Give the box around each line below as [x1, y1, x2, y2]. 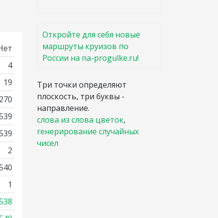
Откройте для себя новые [42, 29, 140, 40]
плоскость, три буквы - [37, 91, 125, 102]
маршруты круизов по [42, 41, 128, 52]
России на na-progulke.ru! [42, 53, 139, 63]
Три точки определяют [37, 79, 127, 90]
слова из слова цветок [37, 114, 124, 125]
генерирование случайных [37, 126, 139, 137]
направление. [37, 103, 90, 113]
